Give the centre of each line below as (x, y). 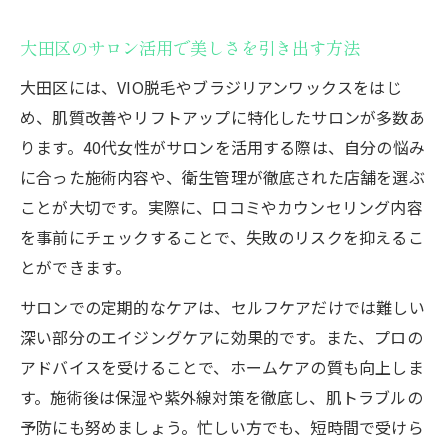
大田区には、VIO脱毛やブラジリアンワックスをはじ (211, 86)
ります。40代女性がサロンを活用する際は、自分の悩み (223, 146)
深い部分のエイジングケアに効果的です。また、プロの (221, 336)
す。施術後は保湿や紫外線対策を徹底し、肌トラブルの (221, 396)
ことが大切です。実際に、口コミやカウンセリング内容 (221, 206)
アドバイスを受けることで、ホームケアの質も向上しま (222, 366)
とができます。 (76, 266)
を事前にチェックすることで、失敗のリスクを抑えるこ (222, 236)
